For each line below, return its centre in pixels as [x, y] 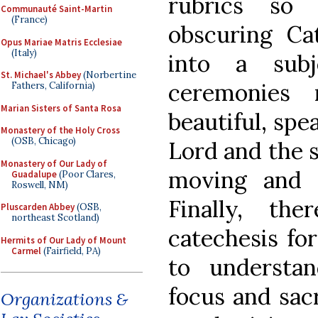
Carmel [26, 251]
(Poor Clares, [86, 174]
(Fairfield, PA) [71, 251]
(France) [29, 20]
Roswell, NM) [40, 185]
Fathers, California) [53, 86]
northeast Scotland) [55, 218]
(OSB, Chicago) [44, 141]
